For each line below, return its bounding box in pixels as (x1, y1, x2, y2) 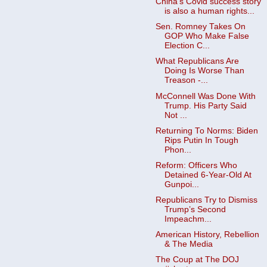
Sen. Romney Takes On (155, 22, 246, 32)
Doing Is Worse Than (164, 66, 244, 76)
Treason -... (164, 76, 208, 85)
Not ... (164, 110, 187, 120)
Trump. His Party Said (164, 101, 247, 110)
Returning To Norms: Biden (155, 126, 258, 135)
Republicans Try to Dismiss (155, 195, 257, 204)
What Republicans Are (155, 57, 239, 66)
